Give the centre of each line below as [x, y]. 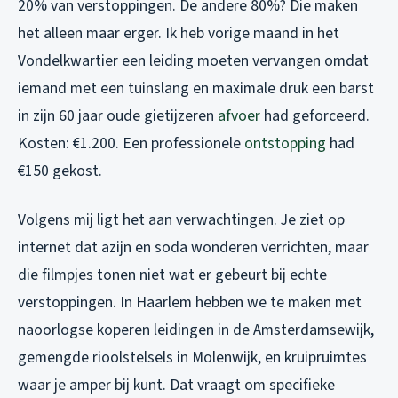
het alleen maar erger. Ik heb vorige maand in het [179, 33]
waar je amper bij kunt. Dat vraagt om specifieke [176, 385]
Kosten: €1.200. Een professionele [131, 143]
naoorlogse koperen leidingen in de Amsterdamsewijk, [196, 330]
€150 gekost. [60, 171]
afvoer [239, 115]
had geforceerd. [315, 115]
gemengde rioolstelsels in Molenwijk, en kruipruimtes [192, 357]
